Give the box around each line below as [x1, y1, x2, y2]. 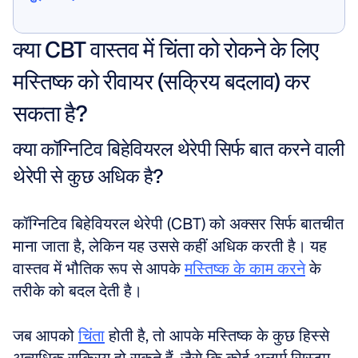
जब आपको [13, 325, 78, 346]
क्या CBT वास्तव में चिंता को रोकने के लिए [13, 35, 318, 64]
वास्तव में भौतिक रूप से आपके [13, 258, 185, 279]
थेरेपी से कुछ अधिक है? [13, 164, 164, 189]
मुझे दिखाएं [29, 12, 74, 29]
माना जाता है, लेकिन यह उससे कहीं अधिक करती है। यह [13, 236, 327, 257]
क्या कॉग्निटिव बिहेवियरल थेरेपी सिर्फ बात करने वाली [13, 137, 344, 161]
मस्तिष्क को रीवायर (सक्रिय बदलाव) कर [13, 67, 309, 96]
